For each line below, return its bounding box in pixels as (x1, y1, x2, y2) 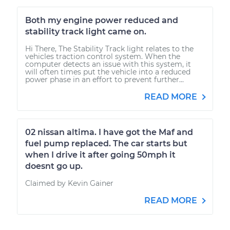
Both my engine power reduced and (25, 15, 178, 25)
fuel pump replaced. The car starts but (25, 138, 187, 148)
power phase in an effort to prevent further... (25, 74, 184, 84)
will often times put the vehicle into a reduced (25, 67, 190, 76)
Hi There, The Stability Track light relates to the (25, 44, 194, 53)
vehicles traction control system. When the (25, 51, 180, 61)
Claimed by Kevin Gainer (25, 178, 113, 188)
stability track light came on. (25, 26, 146, 36)
